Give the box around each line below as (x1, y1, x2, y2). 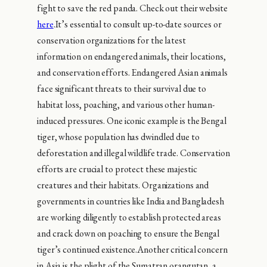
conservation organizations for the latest (37, 33, 186, 46)
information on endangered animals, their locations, (37, 49, 226, 63)
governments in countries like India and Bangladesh (37, 194, 224, 207)
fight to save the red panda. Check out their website (37, 1, 228, 14)
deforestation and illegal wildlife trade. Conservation (37, 146, 230, 159)
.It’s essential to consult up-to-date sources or (53, 17, 222, 30)
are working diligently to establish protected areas (37, 210, 221, 223)
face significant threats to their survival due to (37, 82, 207, 95)
